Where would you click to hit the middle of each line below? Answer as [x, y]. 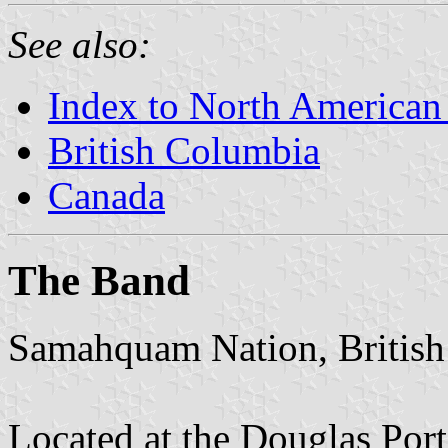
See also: [79, 44]
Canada [106, 195]
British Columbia [184, 150]
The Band [99, 280]
